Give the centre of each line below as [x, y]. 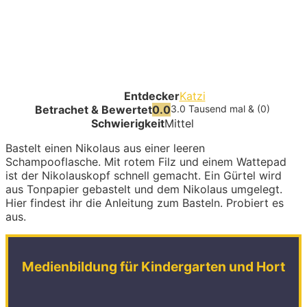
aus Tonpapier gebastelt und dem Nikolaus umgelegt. [144, 189]
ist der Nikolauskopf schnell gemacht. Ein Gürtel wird [144, 176]
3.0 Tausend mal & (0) [220, 109]
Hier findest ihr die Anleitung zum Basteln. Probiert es [145, 203]
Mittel [179, 124]
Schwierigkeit [128, 124]
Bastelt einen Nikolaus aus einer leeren [105, 148]
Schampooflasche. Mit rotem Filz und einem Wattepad [146, 162]
